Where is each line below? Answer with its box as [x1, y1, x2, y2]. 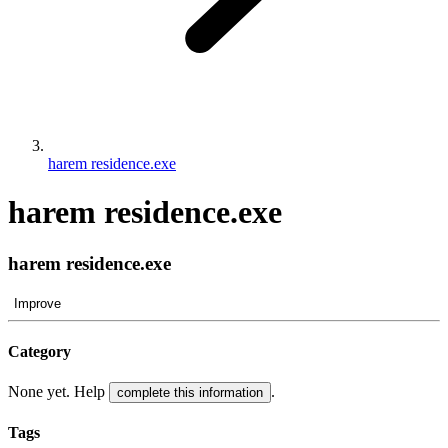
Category [8, 342, 71, 360]
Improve [14, 295, 61, 311]
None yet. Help [8, 383, 109, 401]
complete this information [117, 385, 263, 401]
